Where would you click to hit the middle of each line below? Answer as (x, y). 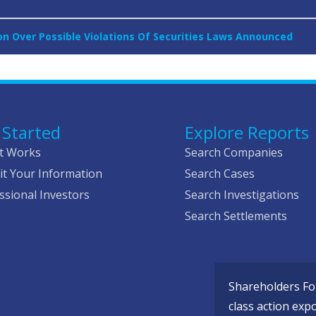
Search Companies (234, 153)
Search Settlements (236, 216)
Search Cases (220, 174)
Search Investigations (242, 195)
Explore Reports (247, 133)
